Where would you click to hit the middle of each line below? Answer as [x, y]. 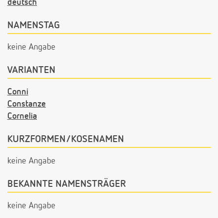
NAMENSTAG [34, 25]
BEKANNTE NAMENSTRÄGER [67, 184]
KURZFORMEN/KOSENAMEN [66, 139]
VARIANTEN [31, 70]
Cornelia [22, 116]
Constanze [27, 104]
